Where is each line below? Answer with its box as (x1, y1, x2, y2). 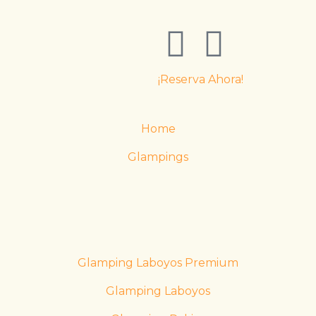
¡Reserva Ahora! (158, 73, 243, 86)
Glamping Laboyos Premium (78, 256, 238, 269)
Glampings (128, 150, 188, 164)
